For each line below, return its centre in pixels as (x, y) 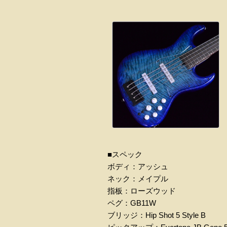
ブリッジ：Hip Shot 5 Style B (157, 215)
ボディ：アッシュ (138, 166)
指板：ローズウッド (142, 191)
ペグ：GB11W (132, 203)
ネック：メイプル (138, 178)
